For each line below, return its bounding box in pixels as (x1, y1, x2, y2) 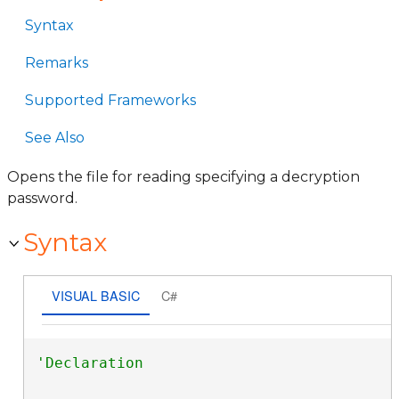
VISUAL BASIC (51, 285, 140, 305)
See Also (25, 129, 85, 146)
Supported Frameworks (25, 92, 196, 109)
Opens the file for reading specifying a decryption (7, 168, 360, 185)
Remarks (25, 54, 88, 71)
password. (7, 190, 77, 207)
